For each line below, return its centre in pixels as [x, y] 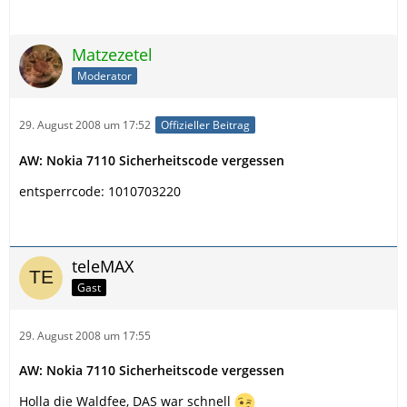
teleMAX [103, 267]
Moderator [104, 75]
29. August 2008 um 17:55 [85, 336]
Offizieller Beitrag [205, 125]
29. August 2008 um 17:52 [85, 125]
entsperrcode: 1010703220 [100, 192]
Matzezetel [112, 55]
